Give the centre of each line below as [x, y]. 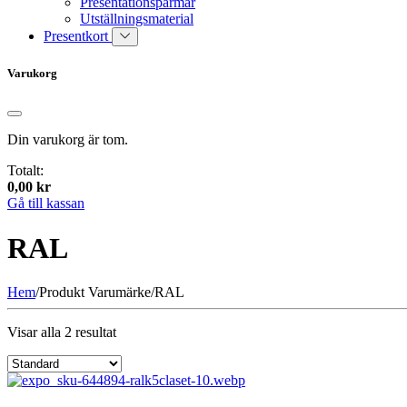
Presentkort [78, 35]
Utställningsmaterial [137, 18]
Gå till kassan [46, 203]
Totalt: [25, 171]
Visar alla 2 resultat [62, 332]
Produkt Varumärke [95, 292]
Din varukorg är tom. [68, 140]
